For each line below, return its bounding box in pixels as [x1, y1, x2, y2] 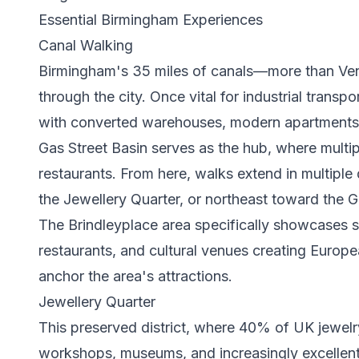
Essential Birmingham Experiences [38, 11, 263, 28]
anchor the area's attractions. [38, 268, 232, 284]
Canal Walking [38, 37, 133, 54]
